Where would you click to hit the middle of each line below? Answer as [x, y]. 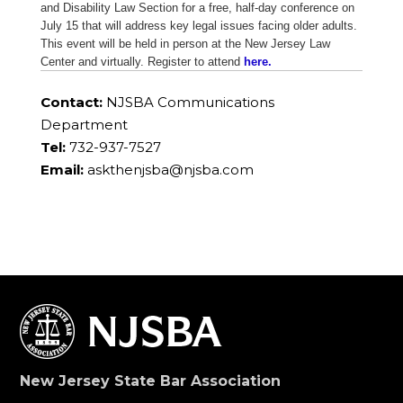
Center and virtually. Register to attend [142, 62]
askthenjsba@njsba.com [170, 170]
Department [84, 125]
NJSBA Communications [188, 103]
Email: [62, 170]
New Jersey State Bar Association [151, 381]
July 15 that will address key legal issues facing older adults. [198, 26]
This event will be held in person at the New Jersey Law [185, 44]
